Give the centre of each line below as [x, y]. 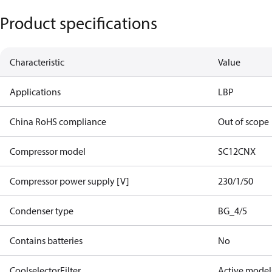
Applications [35, 92]
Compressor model [48, 151]
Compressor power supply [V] [70, 181]
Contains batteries [46, 240]
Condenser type [42, 211]
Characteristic [37, 62]
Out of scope [244, 121]
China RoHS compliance [58, 121]
